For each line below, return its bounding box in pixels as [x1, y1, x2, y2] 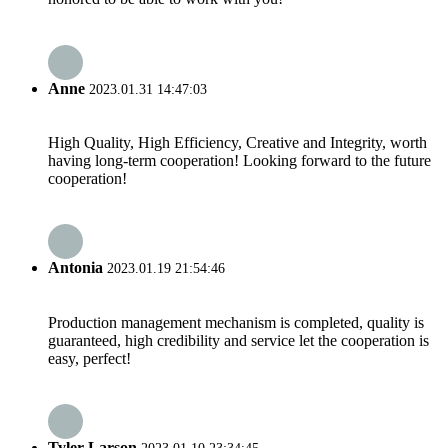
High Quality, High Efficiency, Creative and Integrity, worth [48, 133, 427, 151]
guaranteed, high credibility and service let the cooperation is [48, 331, 429, 349]
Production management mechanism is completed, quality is [48, 313, 424, 331]
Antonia [48, 259, 103, 277]
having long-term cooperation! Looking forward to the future [48, 151, 431, 169]
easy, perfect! [48, 349, 131, 367]
